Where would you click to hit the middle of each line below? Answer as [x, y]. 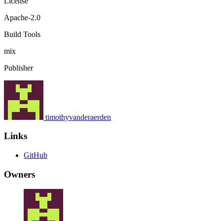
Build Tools [22, 34]
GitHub [36, 155]
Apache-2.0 [22, 17]
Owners [19, 174]
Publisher [18, 68]
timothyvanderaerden [78, 117]
